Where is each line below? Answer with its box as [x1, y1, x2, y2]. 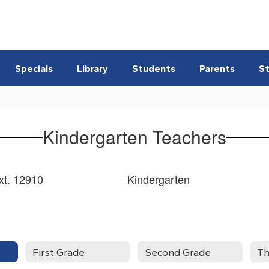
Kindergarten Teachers [43, 124, 226, 150]
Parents [199, 62, 235, 74]
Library [77, 62, 108, 74]
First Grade [32, 246, 85, 258]
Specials [15, 62, 53, 74]
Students [132, 62, 175, 74]
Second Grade [144, 246, 211, 258]
